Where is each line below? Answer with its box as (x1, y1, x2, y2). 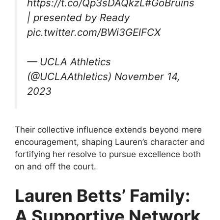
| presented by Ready (27, 11, 130, 24)
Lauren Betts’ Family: (15, 185, 190, 206)
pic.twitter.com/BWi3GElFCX (27, 26, 161, 38)
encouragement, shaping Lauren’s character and (15, 137, 205, 147)
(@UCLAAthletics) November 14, (27, 70, 180, 83)
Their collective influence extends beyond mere (15, 124, 202, 135)
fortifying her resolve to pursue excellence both (15, 149, 201, 159)
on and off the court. (15, 161, 96, 171)
